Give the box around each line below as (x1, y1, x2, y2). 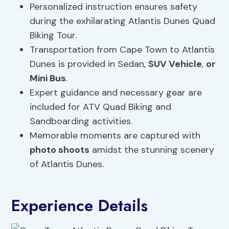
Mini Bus (30, 72, 66, 85)
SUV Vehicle (148, 58, 202, 71)
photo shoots (30, 144, 90, 156)
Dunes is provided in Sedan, (30, 58, 149, 71)
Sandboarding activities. (30, 115, 133, 128)
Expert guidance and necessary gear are (30, 86, 202, 99)
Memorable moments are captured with (30, 129, 201, 142)
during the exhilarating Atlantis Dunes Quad (30, 15, 216, 28)
